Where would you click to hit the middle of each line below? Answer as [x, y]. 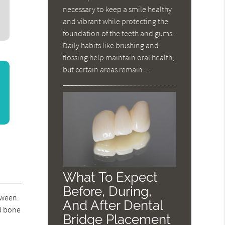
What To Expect [110, 177]
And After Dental [113, 205]
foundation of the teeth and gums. [119, 33]
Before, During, [107, 191]
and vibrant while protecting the [116, 21]
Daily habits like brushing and [111, 45]
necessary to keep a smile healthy [118, 9]
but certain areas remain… [107, 69]
